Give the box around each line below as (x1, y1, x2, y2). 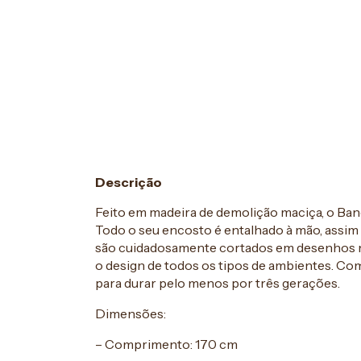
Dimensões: (95, 305, 166, 322)
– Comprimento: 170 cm (95, 335, 238, 352)
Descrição (95, 173, 162, 190)
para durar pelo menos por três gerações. (95, 274, 340, 291)
